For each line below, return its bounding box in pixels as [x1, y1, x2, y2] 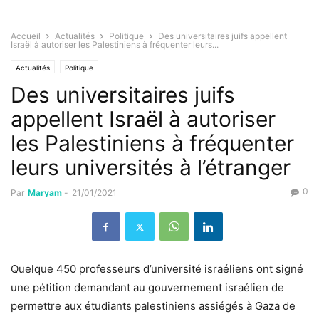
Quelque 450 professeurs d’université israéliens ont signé [11, 262, 303, 276]
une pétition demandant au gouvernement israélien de [11, 281, 284, 295]
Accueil [11, 31, 41, 42]
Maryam [28, 187, 62, 199]
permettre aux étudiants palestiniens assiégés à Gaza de [11, 299, 296, 313]
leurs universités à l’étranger [11, 155, 291, 181]
